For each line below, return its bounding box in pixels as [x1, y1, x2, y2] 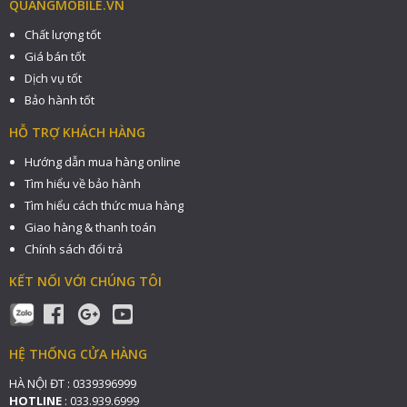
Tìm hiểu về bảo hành [25, 175, 141, 193]
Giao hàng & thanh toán [25, 219, 156, 236]
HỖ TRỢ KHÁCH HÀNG [9, 124, 145, 142]
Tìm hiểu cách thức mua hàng [25, 197, 184, 214]
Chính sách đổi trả [25, 241, 123, 258]
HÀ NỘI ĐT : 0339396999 [9, 375, 136, 392]
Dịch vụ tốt [25, 70, 82, 87]
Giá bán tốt [25, 48, 85, 65]
